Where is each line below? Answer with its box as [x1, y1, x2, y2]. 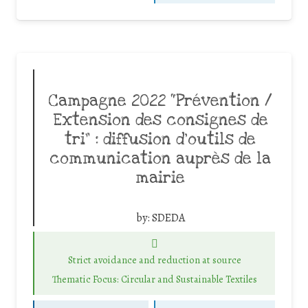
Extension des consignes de [52, 109, 268, 131]
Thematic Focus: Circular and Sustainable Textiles [52, 272, 257, 287]
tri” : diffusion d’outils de [65, 129, 256, 150]
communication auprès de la [49, 148, 271, 169]
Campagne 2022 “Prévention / [48, 90, 272, 111]
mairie [135, 167, 185, 188]
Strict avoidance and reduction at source [68, 252, 241, 267]
